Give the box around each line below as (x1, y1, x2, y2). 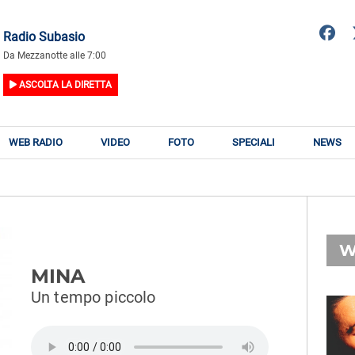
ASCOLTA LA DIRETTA (17, 78, 112, 90)
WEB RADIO (9, 136, 63, 148)
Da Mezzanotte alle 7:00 (3, 49, 106, 61)
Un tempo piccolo (31, 288, 156, 307)
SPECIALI (232, 136, 275, 148)
